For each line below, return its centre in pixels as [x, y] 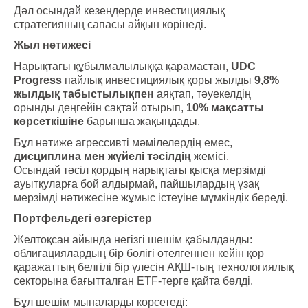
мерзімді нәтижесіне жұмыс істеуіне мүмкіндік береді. [151, 197]
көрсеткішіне [49, 121]
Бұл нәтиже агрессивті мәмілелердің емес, [123, 142]
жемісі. [210, 156]
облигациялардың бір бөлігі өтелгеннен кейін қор [139, 253]
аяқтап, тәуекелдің [202, 93]
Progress [38, 80]
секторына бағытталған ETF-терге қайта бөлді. [133, 280]
